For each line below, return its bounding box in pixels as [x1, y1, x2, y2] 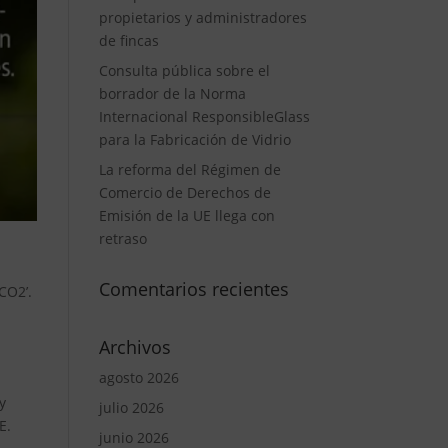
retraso [98, 229, 147, 248]
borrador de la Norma [98, 84, 246, 103]
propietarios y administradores [98, 8, 307, 27]
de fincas [98, 31, 159, 50]
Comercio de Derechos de [98, 183, 271, 202]
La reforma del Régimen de [98, 160, 281, 179]
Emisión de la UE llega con [98, 206, 275, 225]
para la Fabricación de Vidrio [98, 130, 291, 149]
